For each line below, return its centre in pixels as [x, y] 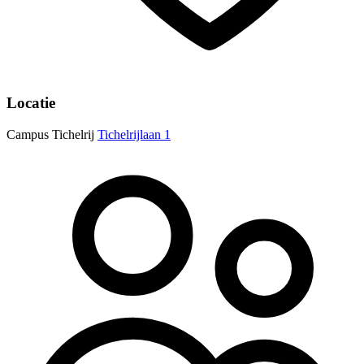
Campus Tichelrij [50, 134]
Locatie [31, 102]
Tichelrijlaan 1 [134, 134]
